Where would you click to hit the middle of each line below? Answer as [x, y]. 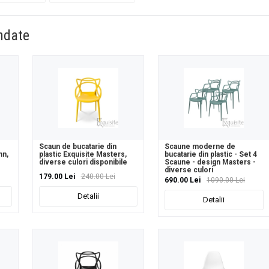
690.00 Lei [183, 180]
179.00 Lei [57, 177]
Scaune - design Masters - [210, 162]
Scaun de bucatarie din [77, 147]
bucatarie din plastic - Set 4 [211, 155]
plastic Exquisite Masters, [83, 155]
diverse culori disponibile [83, 162]
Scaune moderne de [200, 147]
